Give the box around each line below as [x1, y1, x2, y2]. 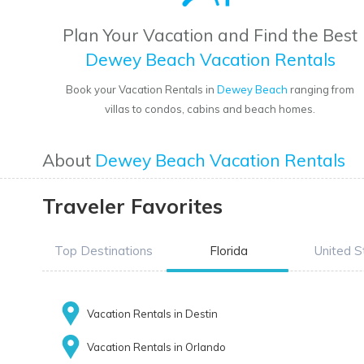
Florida [209, 243, 248, 259]
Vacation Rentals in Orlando [87, 340, 226, 354]
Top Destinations [54, 243, 153, 259]
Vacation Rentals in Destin [87, 307, 218, 321]
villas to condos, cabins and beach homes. [105, 102, 316, 116]
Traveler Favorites [42, 193, 223, 219]
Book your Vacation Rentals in [66, 83, 218, 97]
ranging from [288, 83, 355, 97]
